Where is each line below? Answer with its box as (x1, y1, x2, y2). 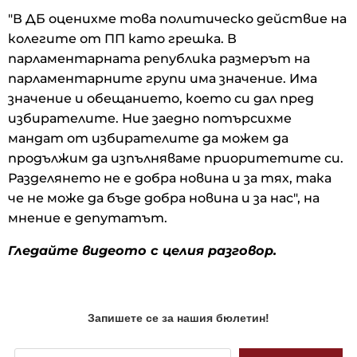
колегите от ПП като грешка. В (8, 30, 237, 46)
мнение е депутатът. (8, 210, 171, 226)
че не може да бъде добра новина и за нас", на (8, 190, 320, 206)
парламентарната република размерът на (8, 50, 310, 66)
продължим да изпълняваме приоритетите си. (8, 150, 343, 166)
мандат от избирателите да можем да (8, 130, 288, 146)
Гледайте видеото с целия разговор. (8, 242, 277, 258)
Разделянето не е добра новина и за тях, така (8, 170, 331, 186)
